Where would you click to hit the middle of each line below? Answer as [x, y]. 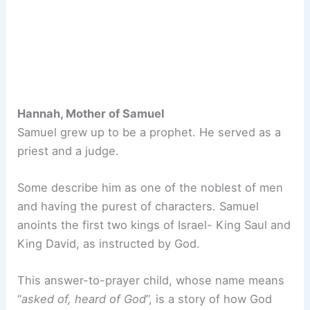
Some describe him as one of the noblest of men [151, 187]
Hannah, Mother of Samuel [91, 113]
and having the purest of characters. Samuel [138, 206]
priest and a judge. [69, 151]
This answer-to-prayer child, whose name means [151, 281]
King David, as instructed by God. [111, 243]
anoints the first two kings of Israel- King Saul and [154, 225]
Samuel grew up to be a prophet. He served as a [149, 132]
